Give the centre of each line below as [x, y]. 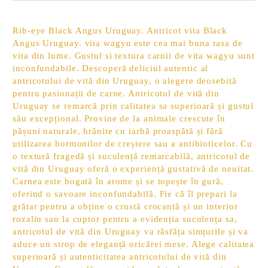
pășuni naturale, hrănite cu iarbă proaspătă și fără [118, 131]
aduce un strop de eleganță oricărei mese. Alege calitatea [134, 244]
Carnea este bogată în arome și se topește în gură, [118, 181]
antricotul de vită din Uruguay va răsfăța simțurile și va [131, 232]
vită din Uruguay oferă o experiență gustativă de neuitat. [133, 169]
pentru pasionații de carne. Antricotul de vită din [116, 93]
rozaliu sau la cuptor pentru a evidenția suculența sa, [125, 219]
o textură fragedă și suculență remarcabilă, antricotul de [132, 156]
